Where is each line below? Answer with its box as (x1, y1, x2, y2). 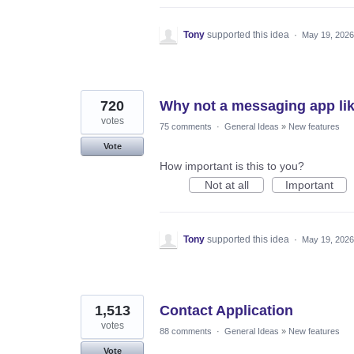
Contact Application (160, 302, 293, 318)
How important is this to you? (160, 159, 304, 172)
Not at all (204, 178, 249, 191)
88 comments (160, 326, 212, 336)
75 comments (160, 121, 212, 131)
